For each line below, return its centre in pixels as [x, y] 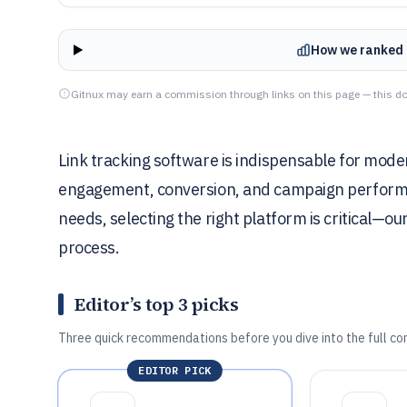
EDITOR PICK [175, 370]
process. [89, 248]
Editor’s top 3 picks [156, 304]
